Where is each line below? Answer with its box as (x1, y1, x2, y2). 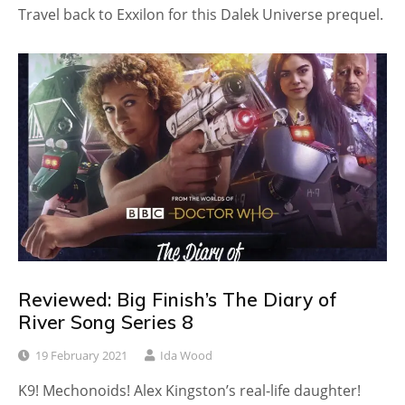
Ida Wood (160, 347, 212, 364)
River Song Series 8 (18, 309, 193, 334)
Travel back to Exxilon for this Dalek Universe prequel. (18, 5, 383, 25)
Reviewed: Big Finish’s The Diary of (18, 287, 337, 311)
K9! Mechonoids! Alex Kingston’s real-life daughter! (18, 381, 361, 401)
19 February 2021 (35, 347, 127, 364)
